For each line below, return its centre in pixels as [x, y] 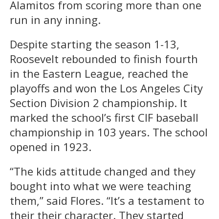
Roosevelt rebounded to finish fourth [104, 58]
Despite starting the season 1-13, [95, 44]
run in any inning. [58, 19]
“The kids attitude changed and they [103, 171]
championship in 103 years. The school [109, 132]
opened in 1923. [52, 146]
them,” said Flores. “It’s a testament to [107, 200]
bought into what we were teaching [100, 186]
